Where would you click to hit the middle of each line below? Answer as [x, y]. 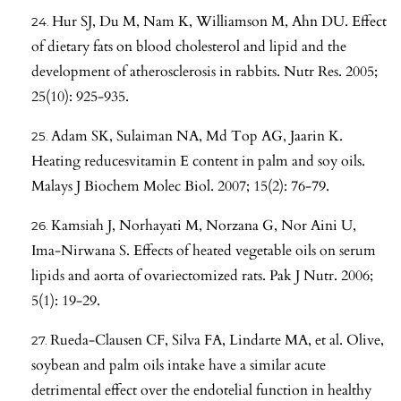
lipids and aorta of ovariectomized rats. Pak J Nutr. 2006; [202, 275]
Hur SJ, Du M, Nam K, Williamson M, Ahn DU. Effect [219, 21]
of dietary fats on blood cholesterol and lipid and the [189, 46]
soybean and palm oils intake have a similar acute [179, 365]
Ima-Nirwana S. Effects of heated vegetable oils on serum [204, 250]
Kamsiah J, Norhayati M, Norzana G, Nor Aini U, [204, 225]
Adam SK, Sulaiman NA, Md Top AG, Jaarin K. [197, 136]
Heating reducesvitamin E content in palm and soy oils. [198, 161]
